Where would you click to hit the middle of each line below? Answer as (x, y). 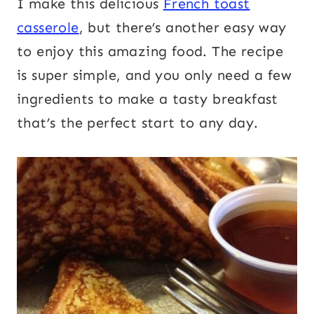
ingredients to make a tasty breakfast (148, 99)
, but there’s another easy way (183, 28)
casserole (48, 28)
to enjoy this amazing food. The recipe (150, 52)
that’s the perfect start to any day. (138, 123)
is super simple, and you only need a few (154, 75)
